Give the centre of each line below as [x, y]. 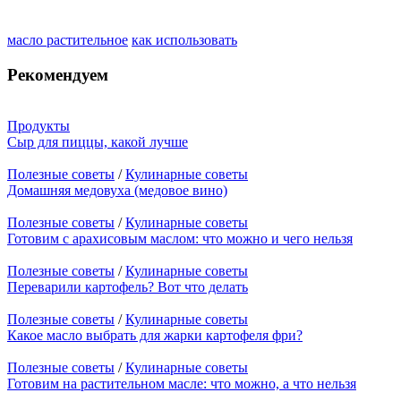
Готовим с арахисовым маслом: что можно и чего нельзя [180, 238]
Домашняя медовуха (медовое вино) [117, 190]
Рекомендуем [58, 75]
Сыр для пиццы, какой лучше [98, 141]
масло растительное [68, 40]
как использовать [184, 40]
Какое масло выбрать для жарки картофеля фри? [155, 335]
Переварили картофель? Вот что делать [128, 286]
